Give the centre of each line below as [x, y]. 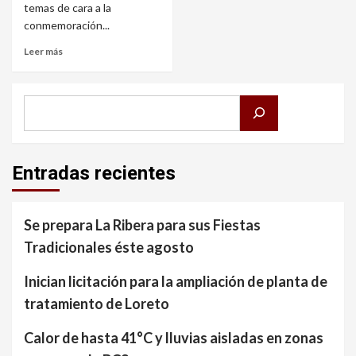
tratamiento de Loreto [97, 303]
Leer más [43, 51]
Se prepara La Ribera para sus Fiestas [142, 224]
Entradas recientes [94, 173]
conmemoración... [67, 25]
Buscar [42, 106]
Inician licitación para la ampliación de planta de [176, 281]
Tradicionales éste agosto [109, 247]
